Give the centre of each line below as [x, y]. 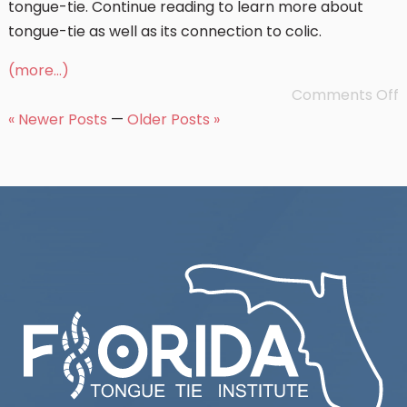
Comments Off [346, 95]
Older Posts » [173, 119]
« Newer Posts [57, 119]
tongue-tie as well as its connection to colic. [164, 31]
